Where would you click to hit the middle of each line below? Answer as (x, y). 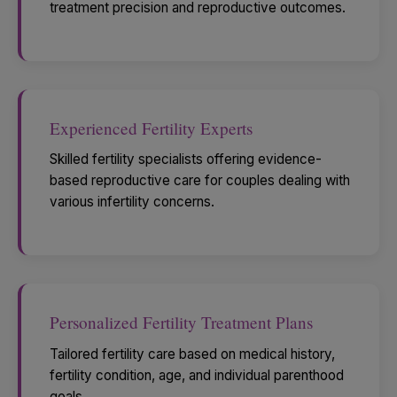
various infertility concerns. (132, 202)
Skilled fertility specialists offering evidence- (186, 160)
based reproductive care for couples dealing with (200, 181)
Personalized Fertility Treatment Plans (181, 323)
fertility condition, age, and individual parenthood (197, 376)
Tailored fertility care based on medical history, (192, 354)
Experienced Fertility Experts (151, 128)
